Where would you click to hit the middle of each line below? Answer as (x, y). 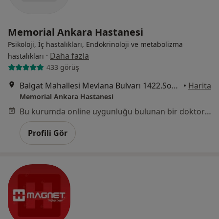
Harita (200, 85)
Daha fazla (69, 55)
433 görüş (63, 67)
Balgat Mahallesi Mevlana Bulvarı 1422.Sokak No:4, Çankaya (175, 85)
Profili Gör (48, 133)
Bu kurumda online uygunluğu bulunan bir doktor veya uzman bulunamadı (208, 111)
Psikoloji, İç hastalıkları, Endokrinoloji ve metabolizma (95, 44)
